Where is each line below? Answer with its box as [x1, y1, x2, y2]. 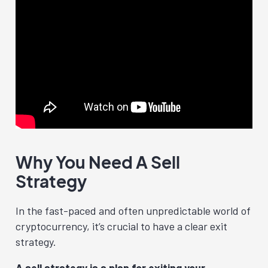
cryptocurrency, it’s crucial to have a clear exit [16, 219, 227, 233]
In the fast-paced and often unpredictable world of [16, 203, 251, 217]
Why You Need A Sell [16, 151, 180, 172]
